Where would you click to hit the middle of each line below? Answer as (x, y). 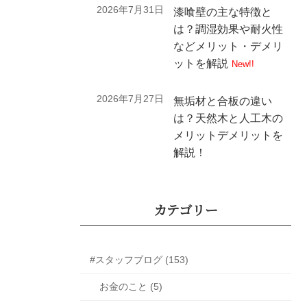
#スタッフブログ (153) (139, 260)
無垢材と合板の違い (223, 101)
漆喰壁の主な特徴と (223, 12)
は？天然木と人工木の (229, 119)
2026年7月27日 (130, 99)
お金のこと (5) (131, 287)
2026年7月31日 (130, 9)
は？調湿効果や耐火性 (229, 29)
